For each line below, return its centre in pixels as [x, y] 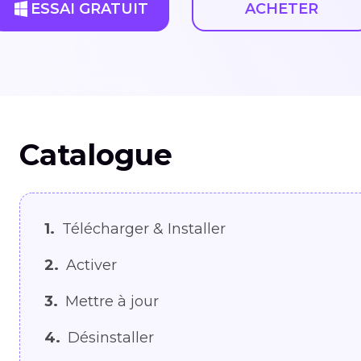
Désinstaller [109, 338]
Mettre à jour [110, 301]
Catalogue [96, 155]
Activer [89, 265]
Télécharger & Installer [142, 229]
